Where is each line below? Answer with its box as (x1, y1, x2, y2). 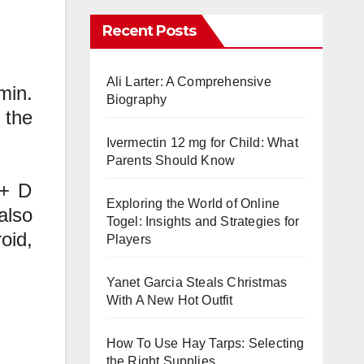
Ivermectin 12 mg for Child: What (106, 135, 298, 149)
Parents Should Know (106, 153, 236, 167)
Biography (106, 92, 167, 106)
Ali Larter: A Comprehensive (106, 74, 271, 89)
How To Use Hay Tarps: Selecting (106, 336, 305, 350)
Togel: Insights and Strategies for (106, 214, 300, 228)
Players (106, 232, 151, 246)
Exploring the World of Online (106, 196, 280, 210)
